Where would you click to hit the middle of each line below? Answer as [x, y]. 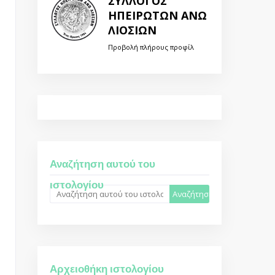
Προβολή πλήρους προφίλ [151, 47]
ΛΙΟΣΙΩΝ [132, 30]
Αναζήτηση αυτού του [103, 164]
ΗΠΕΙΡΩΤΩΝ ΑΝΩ [157, 16]
